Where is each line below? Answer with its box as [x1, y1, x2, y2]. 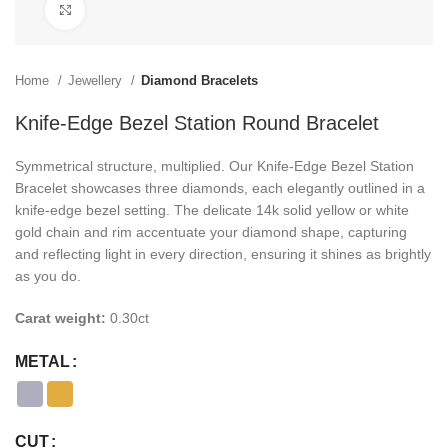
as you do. [15, 268, 81, 284]
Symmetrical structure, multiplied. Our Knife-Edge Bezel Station [15, 158, 414, 174]
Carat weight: [15, 310, 110, 326]
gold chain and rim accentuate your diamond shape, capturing [15, 224, 407, 240]
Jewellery [68, 73, 126, 88]
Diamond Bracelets [141, 73, 258, 88]
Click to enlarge [85, 2, 182, 17]
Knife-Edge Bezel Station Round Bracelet [15, 112, 379, 134]
